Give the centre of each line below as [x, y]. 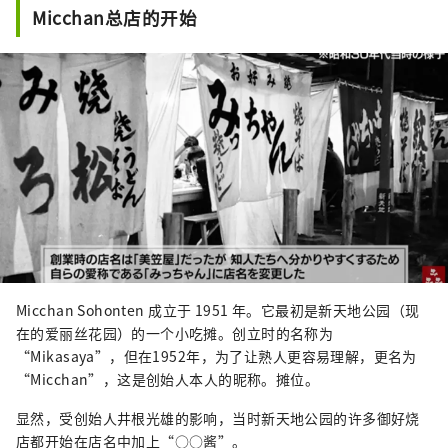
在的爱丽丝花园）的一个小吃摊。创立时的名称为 [175, 332]
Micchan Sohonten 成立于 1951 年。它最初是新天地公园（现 [218, 309]
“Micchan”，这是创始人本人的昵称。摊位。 [168, 378]
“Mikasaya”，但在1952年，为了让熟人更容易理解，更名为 [216, 355]
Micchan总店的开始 [115, 18]
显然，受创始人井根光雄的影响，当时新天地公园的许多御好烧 [218, 417]
